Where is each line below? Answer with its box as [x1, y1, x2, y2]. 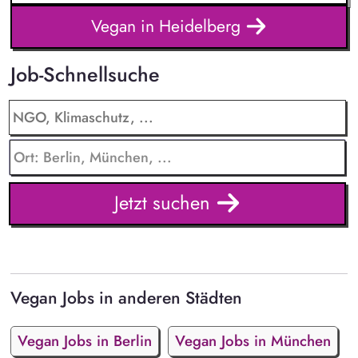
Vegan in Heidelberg [90, 13, 245, 38]
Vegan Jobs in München [174, 330, 331, 352]
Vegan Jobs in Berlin [17, 330, 152, 352]
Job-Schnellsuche [10, 60, 160, 89]
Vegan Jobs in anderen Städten [10, 284, 242, 310]
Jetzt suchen [113, 189, 216, 217]
